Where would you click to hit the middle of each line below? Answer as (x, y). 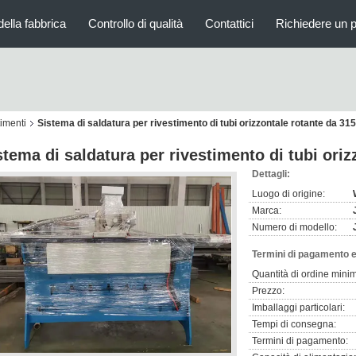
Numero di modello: (294, 227)
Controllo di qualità (135, 23)
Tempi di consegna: (294, 324)
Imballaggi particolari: (298, 308)
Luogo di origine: (288, 194)
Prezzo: (268, 291)
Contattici (229, 23)
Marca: (267, 211)
